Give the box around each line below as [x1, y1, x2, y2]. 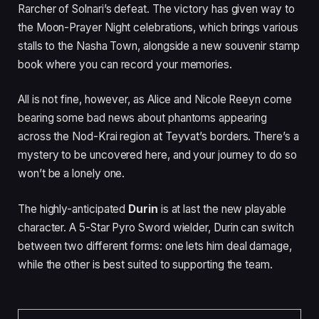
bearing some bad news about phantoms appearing [18, 111, 267, 125]
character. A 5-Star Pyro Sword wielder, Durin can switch [18, 220, 294, 234]
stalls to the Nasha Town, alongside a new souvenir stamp [18, 38, 300, 53]
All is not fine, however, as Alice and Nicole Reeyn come [18, 93, 292, 107]
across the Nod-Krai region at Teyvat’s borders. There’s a [18, 130, 299, 144]
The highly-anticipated [18, 202, 129, 216]
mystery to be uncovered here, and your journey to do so [18, 148, 297, 162]
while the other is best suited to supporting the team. [18, 257, 273, 271]
